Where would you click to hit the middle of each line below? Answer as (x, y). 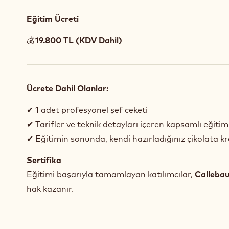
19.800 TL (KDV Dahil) (79, 40)
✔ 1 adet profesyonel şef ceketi (87, 110)
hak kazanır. (50, 189)
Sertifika (44, 160)
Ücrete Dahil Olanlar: (67, 88)
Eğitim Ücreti (53, 19)
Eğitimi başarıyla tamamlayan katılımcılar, (111, 174)
